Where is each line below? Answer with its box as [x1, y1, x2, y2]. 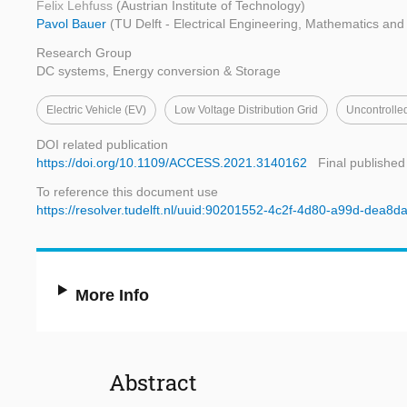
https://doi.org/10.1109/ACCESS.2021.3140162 [36, 155, 307, 171]
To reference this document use [36, 184, 218, 200]
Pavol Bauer [36, 16, 110, 32]
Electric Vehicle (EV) [46, 104, 146, 117]
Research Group [36, 45, 132, 61]
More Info [75, 286, 150, 305]
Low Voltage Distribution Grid [174, 104, 318, 117]
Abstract [109, 368, 197, 398]
